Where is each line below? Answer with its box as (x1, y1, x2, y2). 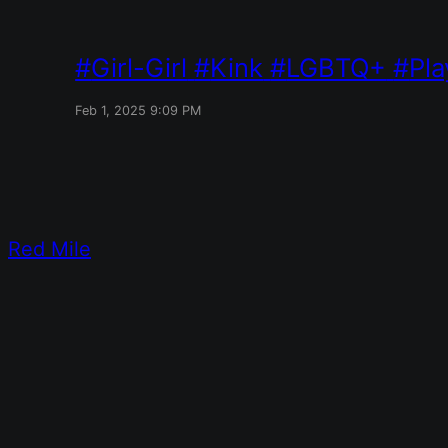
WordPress (108, 290, 182, 308)
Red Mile (8, 236, 91, 261)
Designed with (8, 290, 108, 308)
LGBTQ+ (286, 51, 387, 83)
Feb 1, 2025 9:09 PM (75, 102, 202, 118)
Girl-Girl (91, 51, 188, 83)
